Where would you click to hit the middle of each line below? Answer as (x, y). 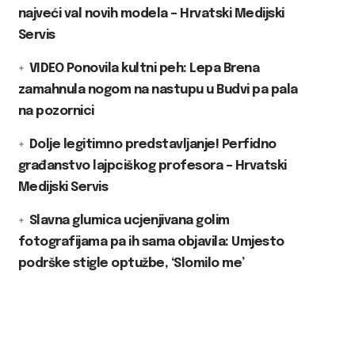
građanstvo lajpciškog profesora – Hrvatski (152, 166)
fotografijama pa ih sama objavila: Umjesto (151, 242)
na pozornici (56, 111)
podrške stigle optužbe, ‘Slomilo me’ (131, 263)
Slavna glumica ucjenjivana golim (129, 220)
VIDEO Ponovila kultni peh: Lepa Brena (144, 68)
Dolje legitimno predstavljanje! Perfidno (153, 144)
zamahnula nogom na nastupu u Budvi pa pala (158, 90)
